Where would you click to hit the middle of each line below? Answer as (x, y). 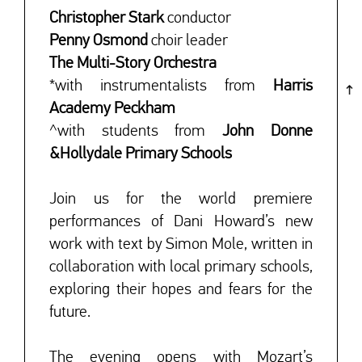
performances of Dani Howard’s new (181, 221)
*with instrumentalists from (161, 85)
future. (70, 311)
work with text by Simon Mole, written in (181, 244)
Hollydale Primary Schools (146, 153)
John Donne (267, 130)
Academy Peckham (113, 108)
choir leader (188, 40)
